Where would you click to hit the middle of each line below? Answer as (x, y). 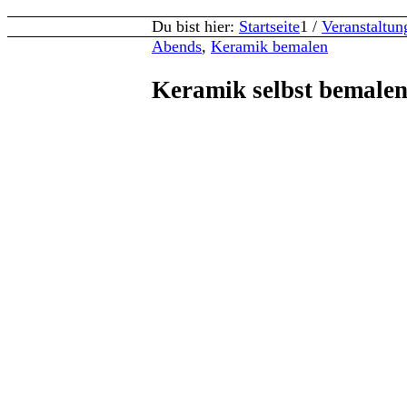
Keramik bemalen (269, 46)
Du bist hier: (193, 26)
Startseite (269, 26)
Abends (177, 46)
